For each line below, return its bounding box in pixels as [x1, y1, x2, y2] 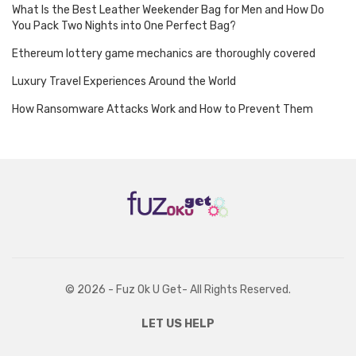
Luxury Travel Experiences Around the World [12, 74, 236, 88]
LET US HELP [141, 316, 215, 331]
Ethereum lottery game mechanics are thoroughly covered [12, 46, 315, 60]
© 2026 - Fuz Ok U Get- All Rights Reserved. [65, 283, 291, 297]
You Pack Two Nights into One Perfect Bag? [12, 18, 236, 33]
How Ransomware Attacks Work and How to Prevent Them [12, 102, 313, 116]
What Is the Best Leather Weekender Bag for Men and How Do [12, 2, 324, 17]
